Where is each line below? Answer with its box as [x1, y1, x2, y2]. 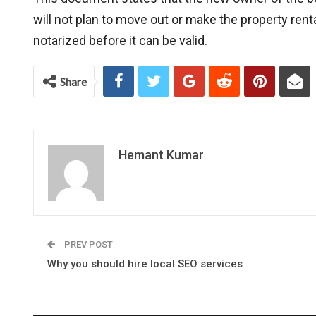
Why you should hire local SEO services [47, 257, 243, 270]
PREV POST [62, 239, 113, 250]
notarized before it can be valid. [33, 33, 207, 48]
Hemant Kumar [119, 147, 204, 162]
